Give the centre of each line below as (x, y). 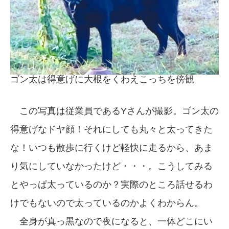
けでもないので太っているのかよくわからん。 (107, 203)
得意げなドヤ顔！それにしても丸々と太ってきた (111, 129)
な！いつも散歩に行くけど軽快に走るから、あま (111, 148)
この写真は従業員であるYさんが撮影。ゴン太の (114, 111)
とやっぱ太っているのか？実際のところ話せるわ (111, 185)
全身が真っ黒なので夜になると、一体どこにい (111, 221)
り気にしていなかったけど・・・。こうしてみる (111, 166)
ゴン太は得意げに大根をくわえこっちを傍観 (102, 79)
